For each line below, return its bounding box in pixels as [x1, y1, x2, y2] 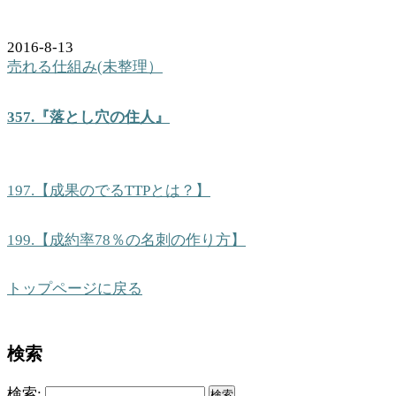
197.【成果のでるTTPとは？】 [7, 182, 210, 200]
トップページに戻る [7, 280, 142, 298]
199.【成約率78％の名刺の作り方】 [7, 231, 246, 248]
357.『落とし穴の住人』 [7, 109, 170, 126]
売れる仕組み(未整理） [7, 58, 163, 76]
